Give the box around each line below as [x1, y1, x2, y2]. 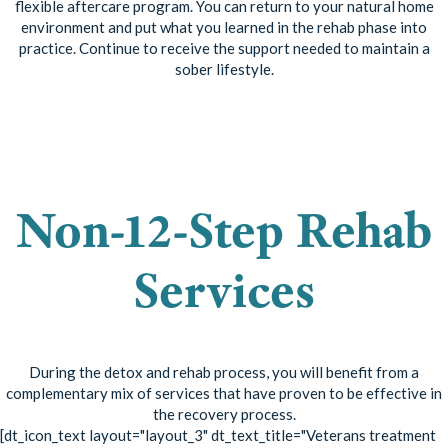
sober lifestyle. [174, 60, 274, 79]
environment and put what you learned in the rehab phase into [21, 18, 427, 37]
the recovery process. [152, 404, 296, 423]
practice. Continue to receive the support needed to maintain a [18, 39, 430, 58]
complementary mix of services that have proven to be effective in [6, 383, 442, 402]
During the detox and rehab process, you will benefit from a [29, 362, 419, 381]
